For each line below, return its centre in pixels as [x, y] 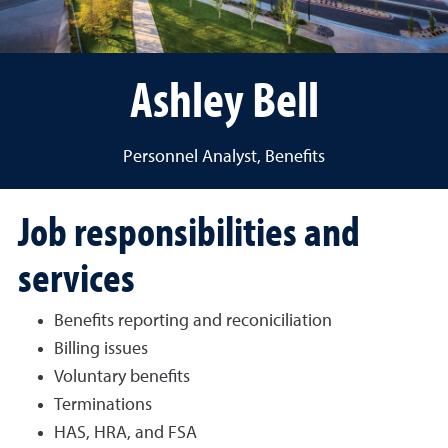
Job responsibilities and [189, 230]
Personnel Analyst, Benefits [224, 157]
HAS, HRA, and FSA [125, 433]
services [76, 276]
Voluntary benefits [122, 377]
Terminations [103, 405]
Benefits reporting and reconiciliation [193, 321]
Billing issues [101, 349]
